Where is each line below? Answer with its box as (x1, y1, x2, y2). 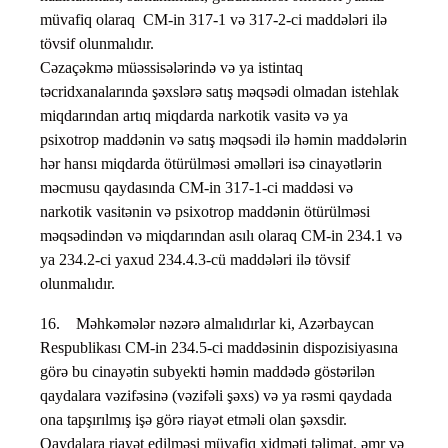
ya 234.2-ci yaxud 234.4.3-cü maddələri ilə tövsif (40, 251, 350, 269)
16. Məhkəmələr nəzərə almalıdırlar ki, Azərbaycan (40, 315, 374, 333)
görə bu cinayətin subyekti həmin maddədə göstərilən (40, 363, 375, 381)
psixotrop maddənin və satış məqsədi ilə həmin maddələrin (40, 131, 407, 149)
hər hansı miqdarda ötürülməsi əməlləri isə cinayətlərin (40, 155, 382, 173)
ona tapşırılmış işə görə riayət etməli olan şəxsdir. (40, 411, 347, 429)
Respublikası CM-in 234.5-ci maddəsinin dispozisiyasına (40, 339, 398, 357)
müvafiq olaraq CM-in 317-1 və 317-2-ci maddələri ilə (40, 11, 387, 29)
